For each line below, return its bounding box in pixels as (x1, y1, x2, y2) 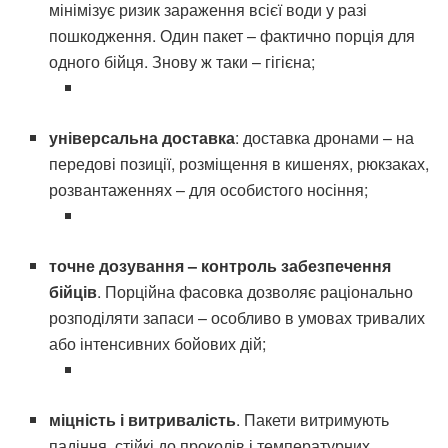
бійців (49, 279, 98, 303)
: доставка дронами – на (235, 125, 415, 149)
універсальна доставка (49, 125, 236, 149)
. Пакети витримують (236, 407, 390, 431)
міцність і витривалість (49, 407, 237, 431)
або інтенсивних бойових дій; (49, 331, 267, 355)
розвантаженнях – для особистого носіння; (49, 177, 369, 201)
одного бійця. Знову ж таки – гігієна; (49, 49, 316, 73)
